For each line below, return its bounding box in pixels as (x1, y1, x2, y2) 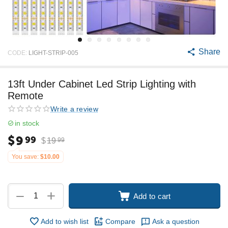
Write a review (50, 104, 98, 113)
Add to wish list (40, 217, 89, 225)
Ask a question (152, 217, 199, 225)
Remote (8, 90, 43, 101)
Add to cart (133, 191, 171, 201)
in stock (15, 119, 39, 127)
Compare (105, 217, 135, 225)
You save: (12, 153, 39, 160)
